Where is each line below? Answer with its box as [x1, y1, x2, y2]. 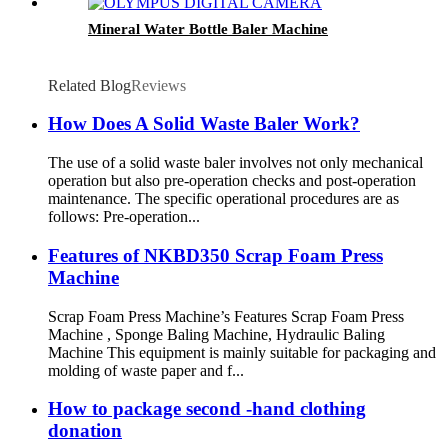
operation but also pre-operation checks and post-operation [48, 172, 416, 190]
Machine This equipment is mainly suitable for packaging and [48, 343, 436, 361]
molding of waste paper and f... [48, 361, 244, 379]
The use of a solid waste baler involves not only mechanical [48, 154, 423, 172]
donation [48, 420, 122, 442]
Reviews [131, 76, 186, 94]
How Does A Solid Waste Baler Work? [48, 113, 360, 135]
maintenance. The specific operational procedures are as [48, 190, 399, 208]
